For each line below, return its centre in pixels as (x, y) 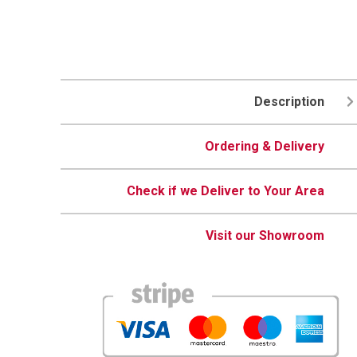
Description (289, 102)
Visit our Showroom (265, 236)
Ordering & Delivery (265, 147)
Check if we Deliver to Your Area (226, 191)
